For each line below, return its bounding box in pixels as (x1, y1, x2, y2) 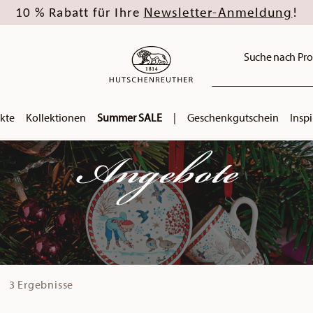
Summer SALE (96, 110, 162, 124)
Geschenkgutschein (187, 110, 279, 124)
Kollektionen (25, 110, 86, 124)
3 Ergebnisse (8, 277, 74, 291)
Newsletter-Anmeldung (143, 3, 293, 20)
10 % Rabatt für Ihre (15, 6, 144, 20)
